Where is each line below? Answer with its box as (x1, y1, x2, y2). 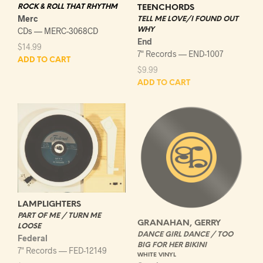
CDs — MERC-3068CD (18, 25, 98, 36)
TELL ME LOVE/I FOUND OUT (137, 15, 238, 23)
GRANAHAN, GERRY (137, 218, 221, 228)
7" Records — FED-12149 (18, 245, 107, 256)
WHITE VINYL (137, 251, 176, 258)
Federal (18, 233, 48, 244)
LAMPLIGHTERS (18, 200, 81, 210)
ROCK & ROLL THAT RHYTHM (18, 2, 117, 11)
